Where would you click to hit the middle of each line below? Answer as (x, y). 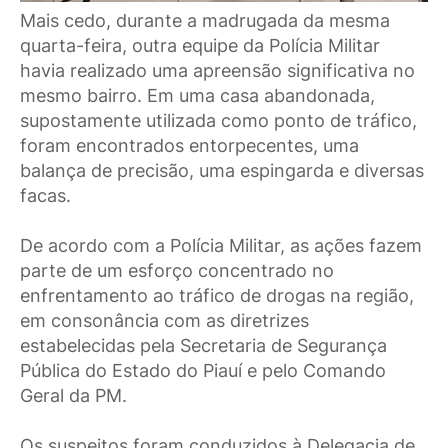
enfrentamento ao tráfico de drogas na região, (217, 295)
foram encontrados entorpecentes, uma (189, 145)
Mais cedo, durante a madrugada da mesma (205, 20)
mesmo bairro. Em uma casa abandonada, (197, 95)
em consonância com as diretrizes (164, 320)
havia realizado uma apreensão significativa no (217, 70)
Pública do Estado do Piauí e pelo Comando (203, 370)
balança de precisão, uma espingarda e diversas (222, 170)
